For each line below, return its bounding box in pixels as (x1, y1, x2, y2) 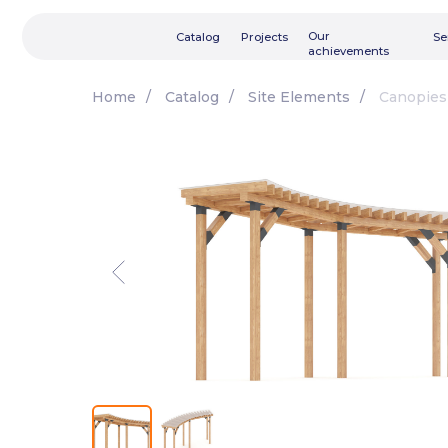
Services (386, 26, 430, 39)
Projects (214, 26, 257, 39)
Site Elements (248, 88, 350, 106)
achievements (275, 39, 348, 52)
